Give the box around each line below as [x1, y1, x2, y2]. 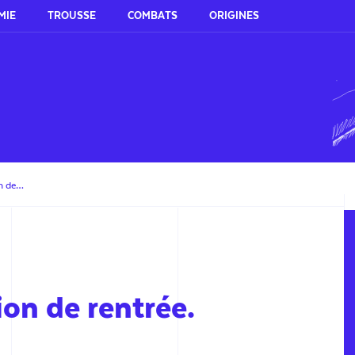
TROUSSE [48, 10, 96, 21]
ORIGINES [209, 10, 259, 21]
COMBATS [128, 10, 177, 21]
